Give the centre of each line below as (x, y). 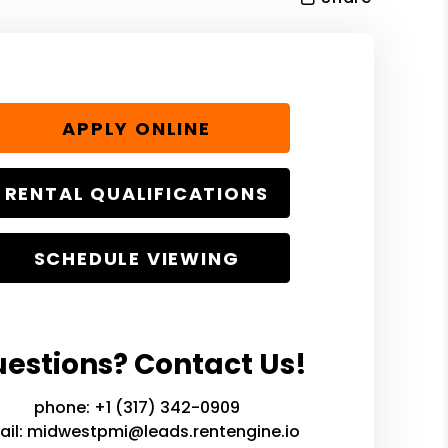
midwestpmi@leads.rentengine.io (163, 431)
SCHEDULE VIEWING (136, 258)
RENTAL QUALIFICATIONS (136, 193)
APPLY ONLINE (136, 128)
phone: (63, 407)
